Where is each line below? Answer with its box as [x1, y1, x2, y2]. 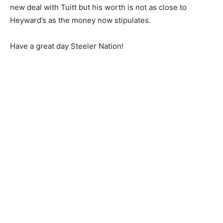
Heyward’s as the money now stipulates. [10, 15, 151, 25]
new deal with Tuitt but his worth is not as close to [10, 2, 187, 12]
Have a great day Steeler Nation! [10, 41, 123, 51]
